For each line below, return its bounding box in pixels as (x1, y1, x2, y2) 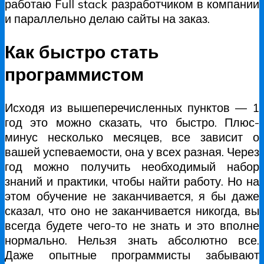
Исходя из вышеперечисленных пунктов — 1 (5, 100, 259, 115)
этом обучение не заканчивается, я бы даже (5, 188, 259, 203)
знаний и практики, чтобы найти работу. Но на (5, 173, 259, 189)
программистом (5, 62, 144, 85)
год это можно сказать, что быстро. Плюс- (5, 114, 259, 130)
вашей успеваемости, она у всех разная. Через (5, 144, 259, 159)
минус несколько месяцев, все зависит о (5, 129, 259, 144)
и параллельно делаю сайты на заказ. (5, 11, 210, 26)
